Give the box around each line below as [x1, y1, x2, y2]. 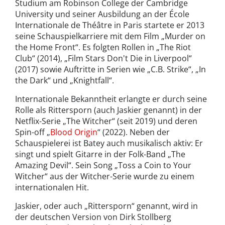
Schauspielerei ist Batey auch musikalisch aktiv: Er [15, 138, 203, 149]
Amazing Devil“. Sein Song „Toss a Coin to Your [15, 160, 191, 171]
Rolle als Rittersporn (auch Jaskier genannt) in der [15, 104, 202, 116]
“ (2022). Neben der [97, 127, 170, 138]
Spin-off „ [15, 127, 50, 138]
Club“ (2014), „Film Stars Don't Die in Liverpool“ [15, 53, 192, 64]
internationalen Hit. [15, 182, 89, 193]
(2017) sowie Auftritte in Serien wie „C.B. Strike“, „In [15, 64, 206, 75]
